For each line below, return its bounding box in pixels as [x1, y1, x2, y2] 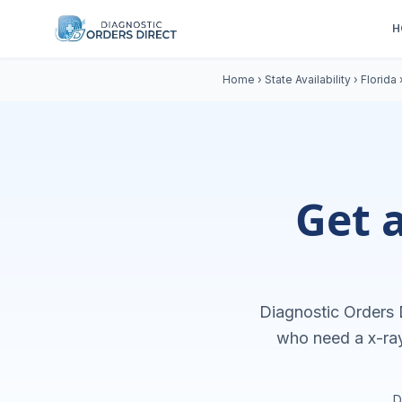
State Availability [265, 73, 351, 86]
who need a [275, 328, 368, 347]
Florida [361, 73, 397, 86]
